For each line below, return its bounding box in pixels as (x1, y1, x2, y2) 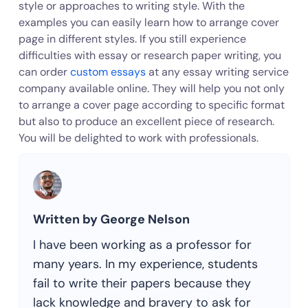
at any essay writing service (145, 65, 289, 79)
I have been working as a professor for (32, 236, 252, 253)
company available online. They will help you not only (18, 81, 285, 96)
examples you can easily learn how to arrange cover (18, 15, 279, 30)
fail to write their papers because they (32, 275, 251, 291)
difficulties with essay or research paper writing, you (18, 48, 281, 63)
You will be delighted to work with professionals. (18, 131, 258, 145)
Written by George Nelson (32, 211, 190, 228)
